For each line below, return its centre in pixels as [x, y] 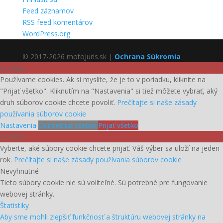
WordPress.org [46, 34]
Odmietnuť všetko [68, 125]
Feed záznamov [48, 11]
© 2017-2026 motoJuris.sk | [68, 56]
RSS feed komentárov [57, 22]
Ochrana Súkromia [147, 56]
